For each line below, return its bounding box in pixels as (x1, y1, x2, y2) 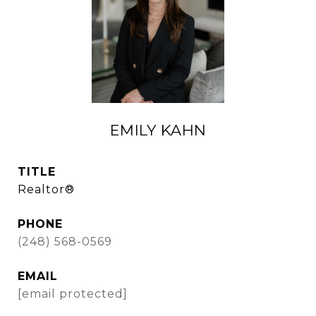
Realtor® (18, 183, 75, 196)
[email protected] (18, 287, 128, 300)
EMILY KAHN (109, 121, 207, 139)
